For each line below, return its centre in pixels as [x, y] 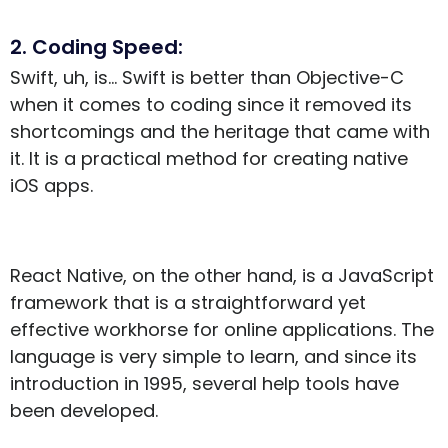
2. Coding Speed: [96, 47]
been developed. [84, 411]
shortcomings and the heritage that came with [220, 132]
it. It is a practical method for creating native [209, 159]
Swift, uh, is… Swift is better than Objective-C [207, 78]
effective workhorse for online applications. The [222, 330]
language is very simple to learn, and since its [213, 357]
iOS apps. [51, 186]
